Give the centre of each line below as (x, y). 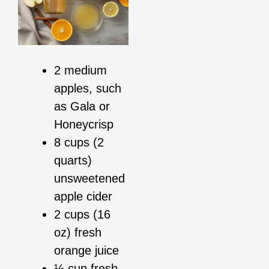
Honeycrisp (84, 125)
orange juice (86, 251)
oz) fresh (78, 233)
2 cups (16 (82, 215)
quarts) (73, 161)
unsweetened (89, 179)
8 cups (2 (79, 143)
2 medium (80, 71)
